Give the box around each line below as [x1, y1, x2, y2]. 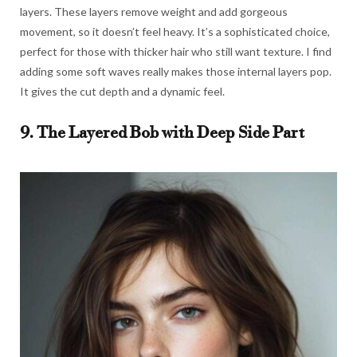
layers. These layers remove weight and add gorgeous [20, 4, 288, 18]
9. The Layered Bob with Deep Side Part [20, 123, 304, 143]
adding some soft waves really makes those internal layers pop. [20, 64, 331, 78]
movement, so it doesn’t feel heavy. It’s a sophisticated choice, [20, 24, 330, 38]
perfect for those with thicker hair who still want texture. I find [20, 44, 331, 58]
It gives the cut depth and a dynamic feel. [20, 84, 225, 98]
